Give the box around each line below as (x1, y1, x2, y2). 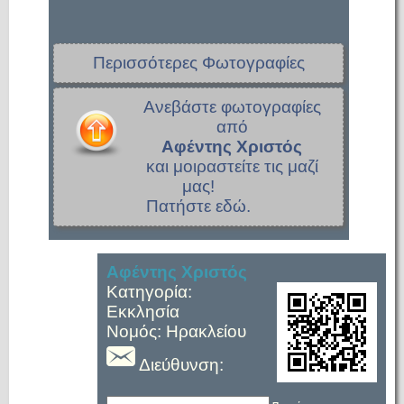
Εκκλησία (106, 302, 179, 321)
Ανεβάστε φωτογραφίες (142, 97, 321, 116)
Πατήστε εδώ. (146, 197, 251, 216)
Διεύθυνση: (135, 355, 224, 374)
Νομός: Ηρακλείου (106, 322, 246, 341)
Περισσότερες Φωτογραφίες (92, 53, 305, 72)
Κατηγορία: (106, 282, 192, 301)
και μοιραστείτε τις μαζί (145, 157, 318, 176)
